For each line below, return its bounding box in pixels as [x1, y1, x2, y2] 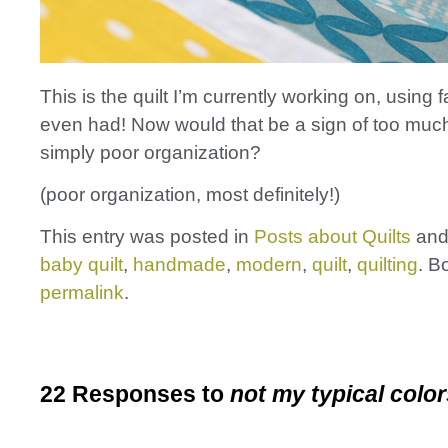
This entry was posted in [40, 226, 254, 247]
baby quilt [40, 254, 123, 275]
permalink [40, 282, 124, 303]
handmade [133, 254, 226, 275]
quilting [357, 254, 418, 275]
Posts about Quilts [254, 226, 411, 247]
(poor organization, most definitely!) [40, 184, 340, 205]
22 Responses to [40, 381, 230, 407]
